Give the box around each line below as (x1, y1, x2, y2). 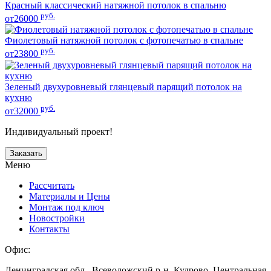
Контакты (29, 223, 70, 234)
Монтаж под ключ (29, 201, 104, 212)
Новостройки (29, 212, 85, 223)
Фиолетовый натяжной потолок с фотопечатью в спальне (5, 35, 243, 46)
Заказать (10, 148, 42, 158)
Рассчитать (29, 180, 74, 191)
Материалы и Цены (29, 191, 110, 201)
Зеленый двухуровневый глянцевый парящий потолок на (5, 81, 242, 92)
